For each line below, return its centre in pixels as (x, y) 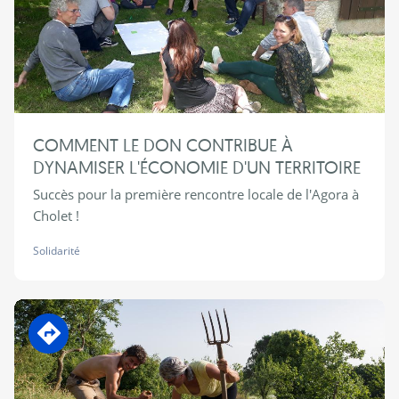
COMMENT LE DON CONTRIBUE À (163, 145)
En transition (95, 321)
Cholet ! (56, 216)
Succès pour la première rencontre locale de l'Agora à (195, 195)
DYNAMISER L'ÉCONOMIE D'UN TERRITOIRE (196, 167)
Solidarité (56, 251)
